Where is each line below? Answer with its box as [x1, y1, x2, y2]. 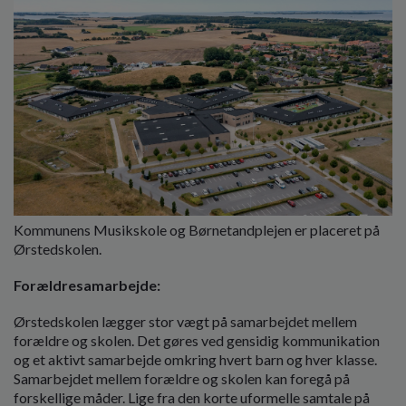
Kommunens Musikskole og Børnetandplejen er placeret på [14, 220, 380, 238]
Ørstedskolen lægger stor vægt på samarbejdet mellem [14, 313, 357, 331]
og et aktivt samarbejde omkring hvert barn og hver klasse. [14, 351, 377, 369]
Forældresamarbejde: [14, 275, 160, 294]
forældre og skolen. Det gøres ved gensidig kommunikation [14, 332, 380, 350]
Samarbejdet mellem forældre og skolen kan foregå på [14, 370, 350, 388]
